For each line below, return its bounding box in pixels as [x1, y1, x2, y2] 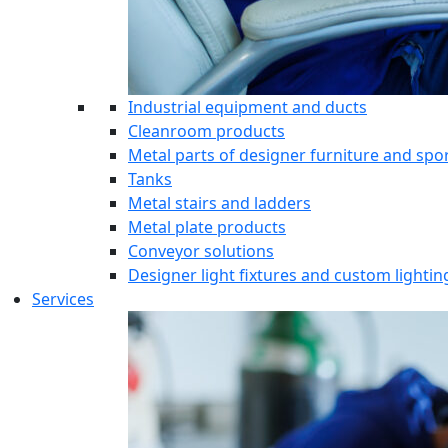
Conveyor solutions [128, 240, 274, 263]
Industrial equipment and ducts [128, 96, 367, 119]
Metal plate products [128, 216, 286, 239]
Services [32, 288, 94, 311]
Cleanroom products [128, 120, 285, 143]
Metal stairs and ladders [128, 192, 311, 215]
